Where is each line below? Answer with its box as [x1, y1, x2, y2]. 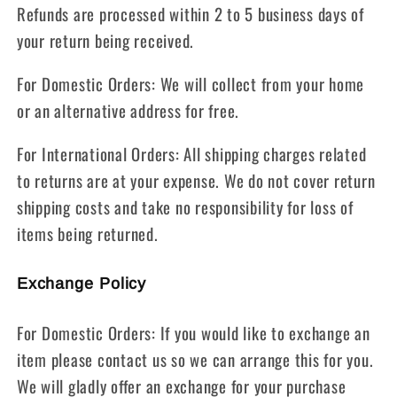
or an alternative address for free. [16, 97, 239, 122]
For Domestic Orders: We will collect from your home [16, 71, 364, 96]
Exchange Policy [16, 274, 147, 292]
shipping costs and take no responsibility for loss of [16, 194, 354, 219]
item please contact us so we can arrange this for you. [16, 346, 374, 371]
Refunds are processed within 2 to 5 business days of [16, 2, 364, 27]
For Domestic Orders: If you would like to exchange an [16, 320, 370, 345]
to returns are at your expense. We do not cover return [16, 167, 376, 192]
